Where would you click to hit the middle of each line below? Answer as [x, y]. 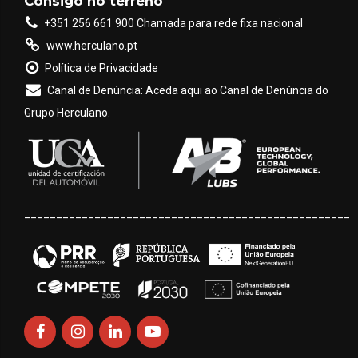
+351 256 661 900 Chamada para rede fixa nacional [173, 23]
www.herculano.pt [91, 45]
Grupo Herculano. [67, 112]
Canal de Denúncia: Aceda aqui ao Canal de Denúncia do [187, 90]
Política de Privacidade [101, 68]
